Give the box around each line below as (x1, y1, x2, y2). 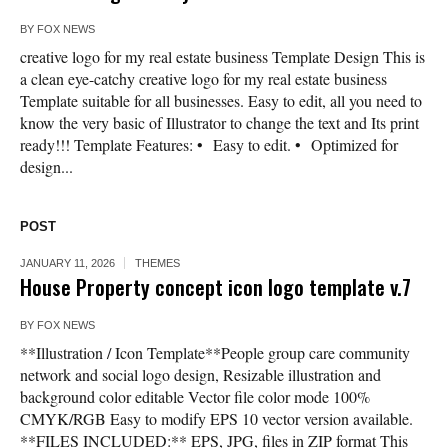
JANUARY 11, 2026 (20, 257, 115, 270)
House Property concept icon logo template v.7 (20, 271, 411, 303)
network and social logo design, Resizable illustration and (20, 364, 381, 386)
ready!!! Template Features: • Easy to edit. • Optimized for (20, 134, 398, 156)
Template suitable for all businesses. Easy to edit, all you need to (20, 90, 422, 112)
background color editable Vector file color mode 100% (20, 386, 370, 408)
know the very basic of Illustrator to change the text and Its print (20, 112, 419, 134)
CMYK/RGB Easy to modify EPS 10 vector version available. (20, 408, 413, 430)
